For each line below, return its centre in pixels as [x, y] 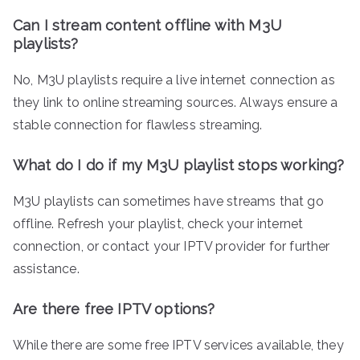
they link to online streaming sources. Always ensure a [176, 103]
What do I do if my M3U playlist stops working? [179, 166]
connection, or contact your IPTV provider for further [172, 247]
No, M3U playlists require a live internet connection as [174, 80]
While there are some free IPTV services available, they [178, 346]
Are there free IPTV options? [114, 309]
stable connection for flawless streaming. [138, 125]
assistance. [46, 269]
